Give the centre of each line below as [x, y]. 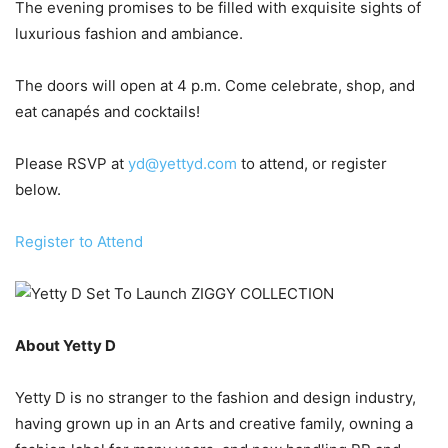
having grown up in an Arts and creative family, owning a [214, 423]
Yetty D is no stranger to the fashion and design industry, [215, 397]
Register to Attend [79, 241]
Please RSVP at [71, 163]
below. [38, 189]
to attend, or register [312, 163]
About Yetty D [65, 345]
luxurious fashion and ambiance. [129, 33]
